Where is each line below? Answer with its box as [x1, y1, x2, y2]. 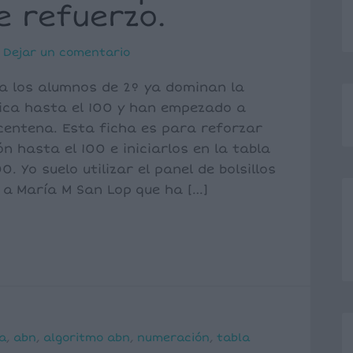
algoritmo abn [43, 331, 130, 344]
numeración [137, 331, 210, 344]
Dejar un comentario [3, 46, 130, 59]
